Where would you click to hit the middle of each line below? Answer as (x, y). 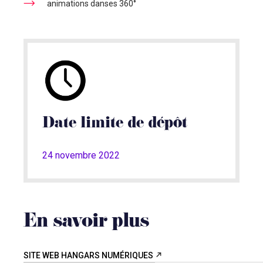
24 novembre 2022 (81, 155)
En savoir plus (86, 223)
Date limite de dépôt (115, 124)
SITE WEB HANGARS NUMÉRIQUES (89, 255)
